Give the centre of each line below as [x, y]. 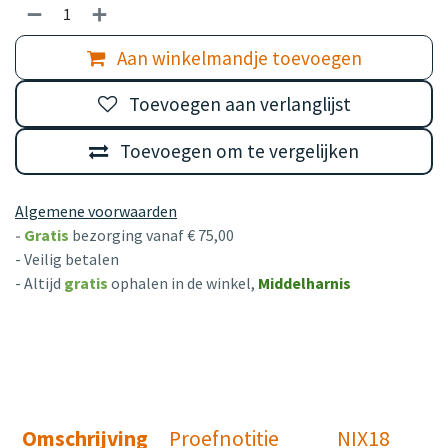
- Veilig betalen [67, 258]
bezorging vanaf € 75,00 [153, 234]
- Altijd [38, 282]
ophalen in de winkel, [184, 282]
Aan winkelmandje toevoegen [237, 57]
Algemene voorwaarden [96, 210]
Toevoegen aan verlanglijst [239, 104]
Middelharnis [304, 282]
